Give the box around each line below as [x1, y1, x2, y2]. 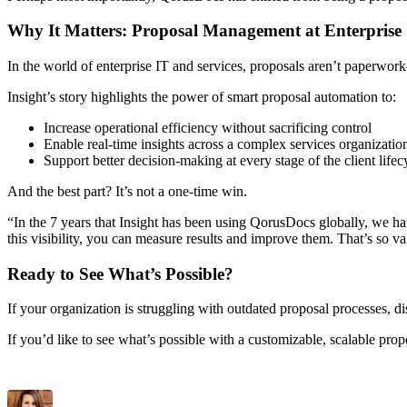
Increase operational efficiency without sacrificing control [44, 120, 372, 136]
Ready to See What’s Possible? [7, 263, 238, 283]
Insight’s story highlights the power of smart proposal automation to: [7, 89, 400, 105]
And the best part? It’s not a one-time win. [7, 184, 251, 200]
